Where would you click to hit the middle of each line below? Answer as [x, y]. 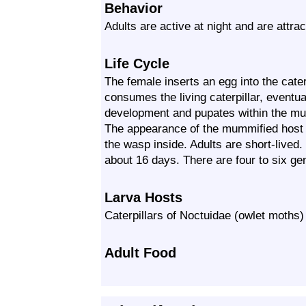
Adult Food [140, 253]
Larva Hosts [143, 197]
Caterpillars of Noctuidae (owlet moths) [204, 215]
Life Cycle [137, 64]
